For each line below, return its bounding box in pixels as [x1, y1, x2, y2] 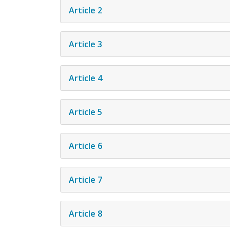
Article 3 [69, 38, 102, 50]
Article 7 [69, 174, 102, 185]
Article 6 [69, 140, 102, 151]
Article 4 [69, 72, 102, 84]
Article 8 [69, 207, 102, 219]
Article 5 [69, 106, 102, 118]
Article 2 [69, 4, 102, 16]
